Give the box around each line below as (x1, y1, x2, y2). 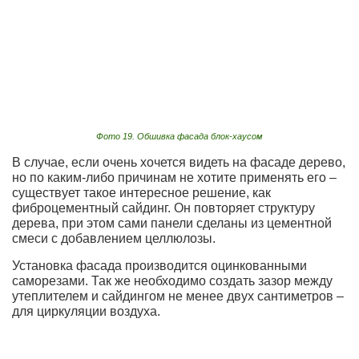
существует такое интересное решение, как (12, 186, 271, 200)
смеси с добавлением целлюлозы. (12, 232, 216, 246)
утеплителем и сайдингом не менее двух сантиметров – (12, 289, 344, 304)
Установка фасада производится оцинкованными (12, 259, 307, 273)
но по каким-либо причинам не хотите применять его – (12, 171, 337, 185)
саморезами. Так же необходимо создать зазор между (12, 274, 333, 288)
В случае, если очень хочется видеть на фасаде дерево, (12, 155, 345, 170)
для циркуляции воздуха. (12, 305, 160, 319)
